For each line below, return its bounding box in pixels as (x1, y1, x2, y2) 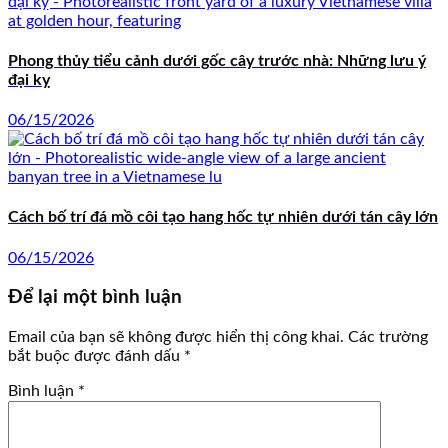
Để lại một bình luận (8, 288, 182, 308)
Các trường (348, 329, 428, 346)
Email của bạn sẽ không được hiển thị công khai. (8, 329, 344, 346)
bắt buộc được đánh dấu (8, 348, 184, 365)
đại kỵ (8, 71, 50, 88)
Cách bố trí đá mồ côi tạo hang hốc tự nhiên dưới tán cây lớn (8, 209, 438, 226)
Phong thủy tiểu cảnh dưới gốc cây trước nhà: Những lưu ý (8, 52, 426, 69)
